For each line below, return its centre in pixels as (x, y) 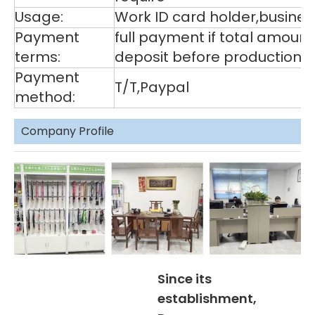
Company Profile (67, 131)
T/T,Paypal (152, 88)
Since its (185, 278)
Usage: (39, 17)
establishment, (207, 298)
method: (45, 97)
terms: (38, 57)
